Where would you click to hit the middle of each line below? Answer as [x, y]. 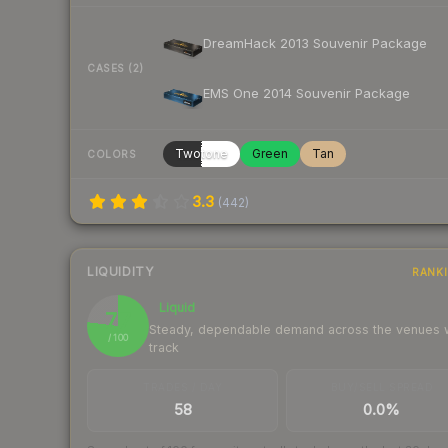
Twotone [201, 154]
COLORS [111, 153]
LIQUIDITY [120, 272]
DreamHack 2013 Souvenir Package [315, 42]
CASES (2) [115, 67]
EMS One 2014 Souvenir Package [306, 92]
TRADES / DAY [183, 387]
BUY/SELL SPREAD [382, 387]
